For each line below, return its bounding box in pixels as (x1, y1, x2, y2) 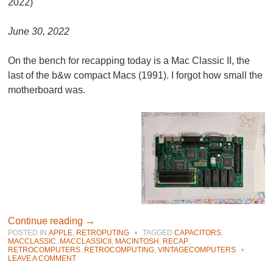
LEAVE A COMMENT (8, 254, 77, 263)
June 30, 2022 (8, 26, 70, 37)
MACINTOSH (115, 237, 160, 246)
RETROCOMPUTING (84, 246, 155, 255)
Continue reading (8, 216, 86, 227)
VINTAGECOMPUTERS (158, 246, 236, 255)
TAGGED (143, 229, 175, 238)
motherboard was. (8, 84, 86, 95)
